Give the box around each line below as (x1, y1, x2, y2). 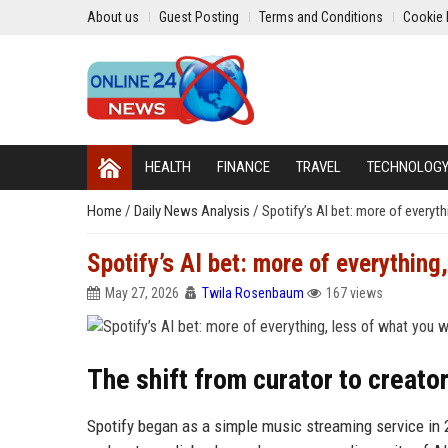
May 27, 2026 (105, 285, 179, 301)
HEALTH (145, 158, 191, 176)
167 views (326, 285, 383, 301)
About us (87, 9, 139, 25)
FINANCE (217, 158, 270, 176)
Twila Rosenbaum (202, 285, 304, 301)
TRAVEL (296, 158, 341, 176)
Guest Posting (159, 9, 239, 25)
